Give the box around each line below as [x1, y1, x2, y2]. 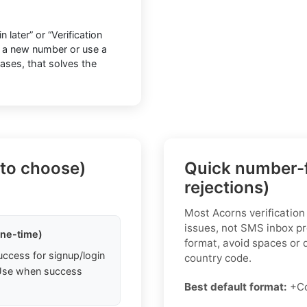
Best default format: [184, 280, 290, 294]
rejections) [184, 177, 269, 198]
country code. [184, 251, 251, 265]
